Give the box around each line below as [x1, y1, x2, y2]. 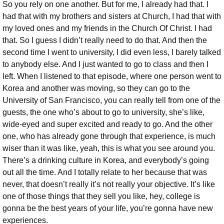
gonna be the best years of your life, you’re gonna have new [2, 203, 213, 212]
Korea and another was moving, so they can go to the [2, 83, 190, 92]
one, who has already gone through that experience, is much [2, 131, 215, 140]
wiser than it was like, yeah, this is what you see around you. [2, 143, 215, 152]
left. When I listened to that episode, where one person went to [2, 71, 221, 80]
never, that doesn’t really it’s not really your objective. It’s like [2, 179, 215, 188]
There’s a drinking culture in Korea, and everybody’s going [2, 155, 209, 164]
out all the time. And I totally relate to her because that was [2, 167, 207, 176]
